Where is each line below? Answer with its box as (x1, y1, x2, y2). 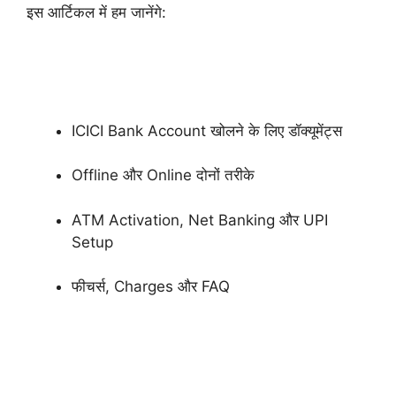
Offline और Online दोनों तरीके (72, 166, 255, 185)
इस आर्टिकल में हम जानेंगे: (27, 4, 166, 22)
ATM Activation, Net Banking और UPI (72, 210, 328, 229)
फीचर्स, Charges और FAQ (72, 278, 230, 296)
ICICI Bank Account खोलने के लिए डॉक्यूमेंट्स (72, 121, 342, 140)
